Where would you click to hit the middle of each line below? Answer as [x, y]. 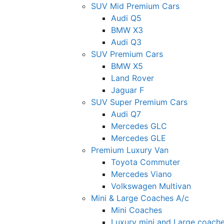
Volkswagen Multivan [151, 186]
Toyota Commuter [145, 162]
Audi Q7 [126, 114]
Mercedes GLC [139, 126]
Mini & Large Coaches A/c [140, 198]
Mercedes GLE [138, 138]
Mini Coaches [136, 210]
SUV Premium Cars [127, 54]
